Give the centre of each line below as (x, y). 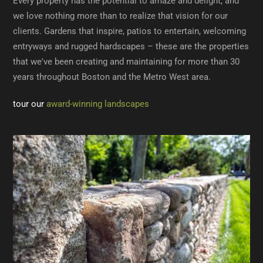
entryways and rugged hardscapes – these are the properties (131, 47)
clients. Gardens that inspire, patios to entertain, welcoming (130, 31)
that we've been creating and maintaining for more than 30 (127, 62)
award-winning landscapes (97, 104)
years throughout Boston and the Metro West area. (112, 77)
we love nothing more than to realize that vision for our (121, 16)
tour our (29, 104)
